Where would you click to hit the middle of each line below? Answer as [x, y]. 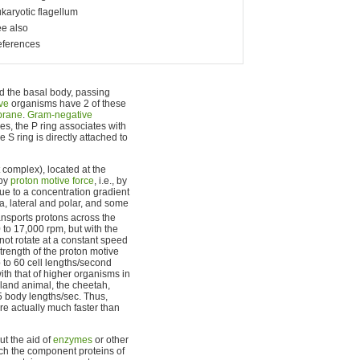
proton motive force [52, 181]
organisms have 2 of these [67, 104]
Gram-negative [60, 115]
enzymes [73, 340]
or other [110, 340]
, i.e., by [110, 181]
